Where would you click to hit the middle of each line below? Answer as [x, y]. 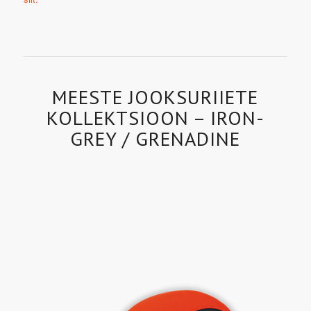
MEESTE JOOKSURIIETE [155, 96]
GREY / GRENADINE [155, 138]
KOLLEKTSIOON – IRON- [155, 117]
